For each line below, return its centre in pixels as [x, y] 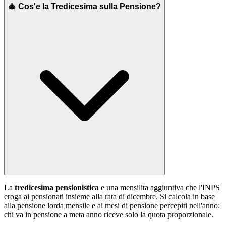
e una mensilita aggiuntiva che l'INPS [159, 187]
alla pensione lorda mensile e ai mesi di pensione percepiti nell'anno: [112, 205]
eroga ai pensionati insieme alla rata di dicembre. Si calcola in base [109, 196]
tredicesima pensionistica [57, 187]
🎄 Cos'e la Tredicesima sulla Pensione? [84, 7]
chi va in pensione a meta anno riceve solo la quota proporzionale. [109, 214]
